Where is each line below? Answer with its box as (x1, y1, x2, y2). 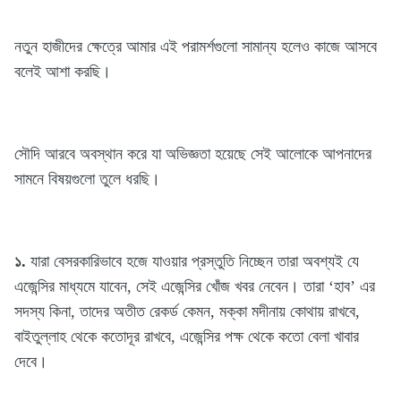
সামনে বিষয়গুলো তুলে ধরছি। (14, 169, 160, 188)
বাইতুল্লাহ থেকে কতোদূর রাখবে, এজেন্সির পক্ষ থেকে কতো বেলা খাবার (14, 327, 359, 346)
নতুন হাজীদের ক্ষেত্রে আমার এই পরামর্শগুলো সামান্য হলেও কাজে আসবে (14, 37, 377, 55)
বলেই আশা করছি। (14, 62, 111, 81)
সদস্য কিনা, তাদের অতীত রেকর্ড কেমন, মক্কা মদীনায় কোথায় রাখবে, (14, 302, 360, 320)
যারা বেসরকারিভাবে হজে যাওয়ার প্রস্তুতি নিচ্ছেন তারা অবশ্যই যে (26, 252, 359, 270)
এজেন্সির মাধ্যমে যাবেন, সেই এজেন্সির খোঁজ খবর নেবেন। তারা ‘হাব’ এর (14, 277, 375, 295)
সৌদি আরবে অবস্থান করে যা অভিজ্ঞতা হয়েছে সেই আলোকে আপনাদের (14, 144, 371, 163)
